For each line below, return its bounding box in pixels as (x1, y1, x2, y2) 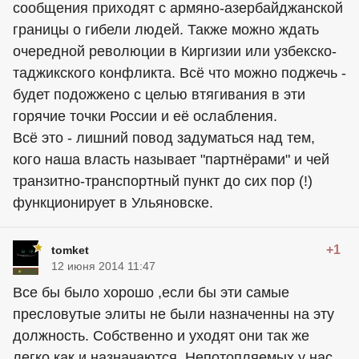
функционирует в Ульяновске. (13, 194, 213, 211)
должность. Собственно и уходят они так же (13, 327, 309, 344)
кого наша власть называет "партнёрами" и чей (13, 151, 329, 167)
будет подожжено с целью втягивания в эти (13, 86, 305, 103)
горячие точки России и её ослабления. (13, 107, 277, 124)
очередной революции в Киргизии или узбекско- (13, 42, 337, 59)
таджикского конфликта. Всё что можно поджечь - (13, 64, 346, 81)
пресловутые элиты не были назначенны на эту (13, 305, 334, 322)
